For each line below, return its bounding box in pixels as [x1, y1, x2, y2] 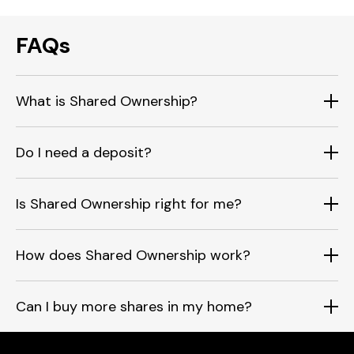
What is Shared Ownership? [16, 91, 198, 111]
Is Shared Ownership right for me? [16, 194, 242, 213]
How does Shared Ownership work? [16, 245, 250, 265]
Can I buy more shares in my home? [16, 296, 252, 316]
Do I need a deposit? [16, 142, 152, 162]
